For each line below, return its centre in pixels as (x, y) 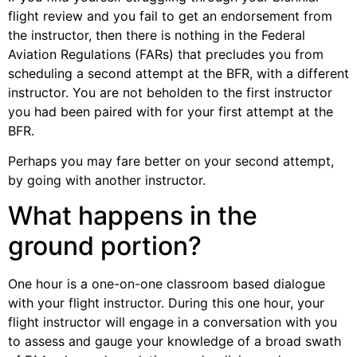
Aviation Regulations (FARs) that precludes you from (166, 54)
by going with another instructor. (107, 180)
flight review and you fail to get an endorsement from (170, 16)
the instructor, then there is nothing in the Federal (157, 35)
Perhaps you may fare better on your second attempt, (171, 161)
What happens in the (133, 216)
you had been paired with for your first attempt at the (171, 111)
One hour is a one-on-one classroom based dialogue (167, 284)
